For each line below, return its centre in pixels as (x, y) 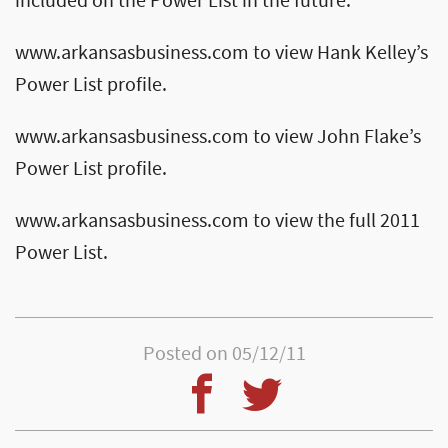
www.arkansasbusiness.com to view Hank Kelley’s (221, 53)
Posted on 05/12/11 (224, 354)
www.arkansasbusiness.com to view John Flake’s (218, 137)
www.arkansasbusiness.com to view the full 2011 (217, 221)
